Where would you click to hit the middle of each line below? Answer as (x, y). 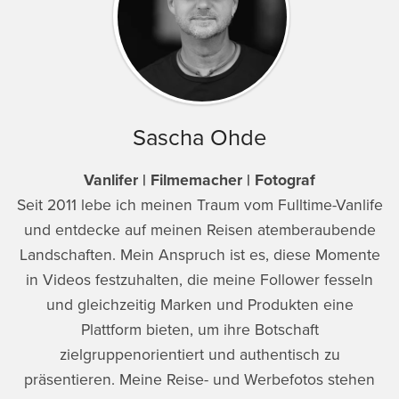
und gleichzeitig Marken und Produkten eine (199, 305)
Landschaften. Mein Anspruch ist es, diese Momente (199, 255)
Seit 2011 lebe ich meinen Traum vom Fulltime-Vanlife (199, 205)
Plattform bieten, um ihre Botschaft (199, 330)
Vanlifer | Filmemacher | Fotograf (199, 180)
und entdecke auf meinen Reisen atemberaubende (199, 230)
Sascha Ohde (199, 138)
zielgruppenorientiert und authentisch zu (199, 354)
